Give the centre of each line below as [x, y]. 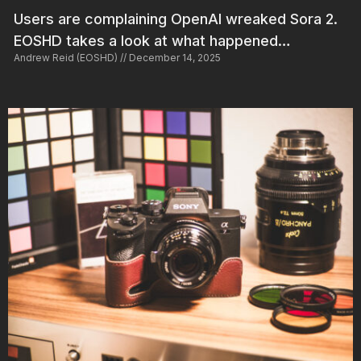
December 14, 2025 [174, 58]
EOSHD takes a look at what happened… [152, 41]
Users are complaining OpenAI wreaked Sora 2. [176, 19]
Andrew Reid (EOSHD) [67, 58]
